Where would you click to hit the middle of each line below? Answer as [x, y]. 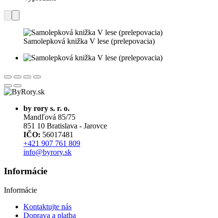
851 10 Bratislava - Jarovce [65, 126]
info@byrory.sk [47, 152]
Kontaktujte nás [47, 206]
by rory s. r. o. [46, 109]
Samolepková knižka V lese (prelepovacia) [89, 41]
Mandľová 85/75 [49, 117]
